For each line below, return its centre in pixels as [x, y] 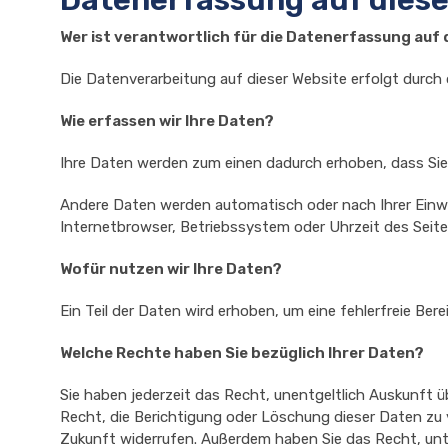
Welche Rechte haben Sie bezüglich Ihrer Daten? [242, 353]
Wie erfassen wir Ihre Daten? [167, 121]
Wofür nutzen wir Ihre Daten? [171, 269]
